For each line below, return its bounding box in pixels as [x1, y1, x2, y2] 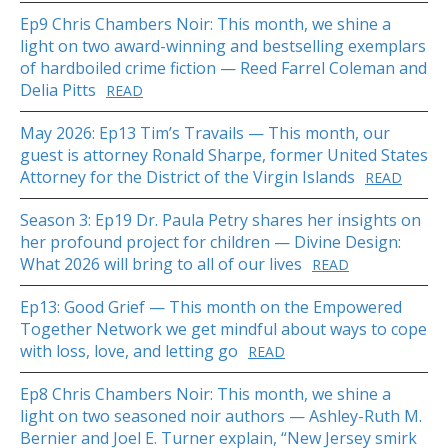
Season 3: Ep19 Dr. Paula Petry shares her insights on [20, 209, 421, 232]
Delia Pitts [20, 79, 96, 102]
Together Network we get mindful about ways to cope [20, 318, 427, 341]
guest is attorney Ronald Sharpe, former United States [20, 144, 428, 167]
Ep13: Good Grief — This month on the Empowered [20, 296, 402, 319]
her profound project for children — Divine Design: [20, 231, 401, 254]
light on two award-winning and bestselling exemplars [20, 35, 426, 58]
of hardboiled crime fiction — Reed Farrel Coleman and [20, 57, 427, 80]
